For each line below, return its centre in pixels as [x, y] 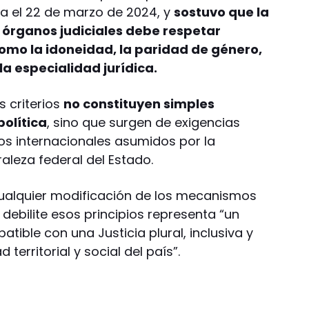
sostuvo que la [222, 12]
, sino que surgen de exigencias [144, 122]
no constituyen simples [139, 103]
